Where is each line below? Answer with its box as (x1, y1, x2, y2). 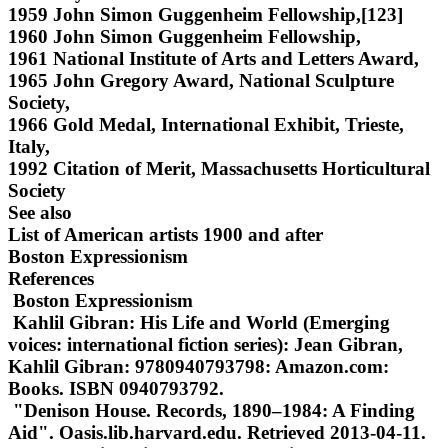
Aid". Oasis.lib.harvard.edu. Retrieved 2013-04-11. (8, 421, 426, 443)
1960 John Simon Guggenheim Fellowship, (8, 25, 361, 47)
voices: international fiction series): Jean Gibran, (8, 333, 403, 355)
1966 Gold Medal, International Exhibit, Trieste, (8, 113, 404, 135)
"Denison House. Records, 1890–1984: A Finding (8, 399, 415, 421)
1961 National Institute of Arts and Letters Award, (8, 47, 419, 69)
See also (8, 201, 72, 223)
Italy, (8, 135, 50, 157)
